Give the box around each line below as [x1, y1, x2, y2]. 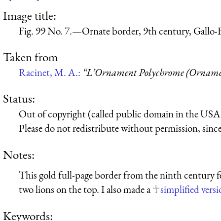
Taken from [3, 48, 58, 65]
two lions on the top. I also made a [19, 183, 152, 196]
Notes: [3, 146, 35, 162]
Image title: [3, 7, 56, 23]
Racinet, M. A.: [19, 65, 82, 79]
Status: [3, 90, 35, 107]
